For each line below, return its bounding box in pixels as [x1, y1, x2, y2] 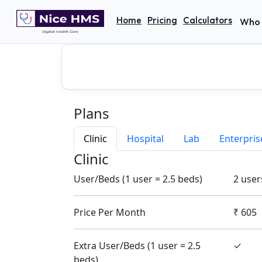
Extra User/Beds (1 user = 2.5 [74, 239, 201, 252]
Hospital [127, 132, 164, 145]
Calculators [183, 15, 232, 26]
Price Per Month [74, 206, 146, 219]
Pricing [147, 15, 177, 26]
